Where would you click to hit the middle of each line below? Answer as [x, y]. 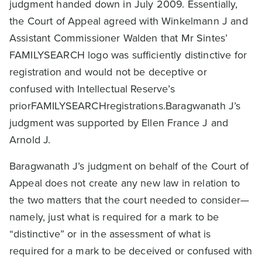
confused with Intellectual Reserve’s [92, 89]
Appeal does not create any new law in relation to [125, 183]
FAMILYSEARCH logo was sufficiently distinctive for [128, 55]
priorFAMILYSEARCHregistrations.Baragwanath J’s [125, 106]
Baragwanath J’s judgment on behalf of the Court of [129, 166]
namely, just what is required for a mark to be [114, 217]
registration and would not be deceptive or [108, 72]
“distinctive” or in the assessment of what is [110, 234]
